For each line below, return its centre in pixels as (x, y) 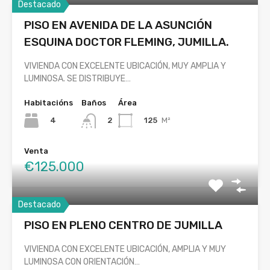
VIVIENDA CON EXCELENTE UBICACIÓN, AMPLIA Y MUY (125, 249)
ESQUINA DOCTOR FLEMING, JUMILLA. (127, 42)
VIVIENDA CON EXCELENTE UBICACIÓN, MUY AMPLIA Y (125, 66)
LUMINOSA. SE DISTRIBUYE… (77, 79)
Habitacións (49, 103)
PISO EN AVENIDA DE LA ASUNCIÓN (118, 25)
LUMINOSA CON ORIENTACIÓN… (82, 262)
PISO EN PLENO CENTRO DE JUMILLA (123, 225)
